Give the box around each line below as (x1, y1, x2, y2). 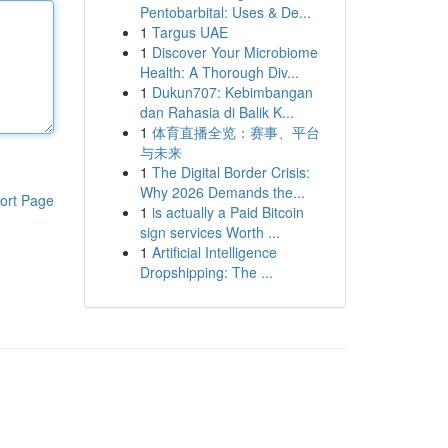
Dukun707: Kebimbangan (151, 82, 313, 102)
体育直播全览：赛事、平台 (151, 122, 320, 142)
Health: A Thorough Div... (139, 62, 299, 82)
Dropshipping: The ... (139, 262, 273, 282)
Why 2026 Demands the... (139, 182, 305, 202)
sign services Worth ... (139, 222, 280, 242)
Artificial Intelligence (151, 242, 277, 262)
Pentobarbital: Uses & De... (139, 2, 311, 22)
